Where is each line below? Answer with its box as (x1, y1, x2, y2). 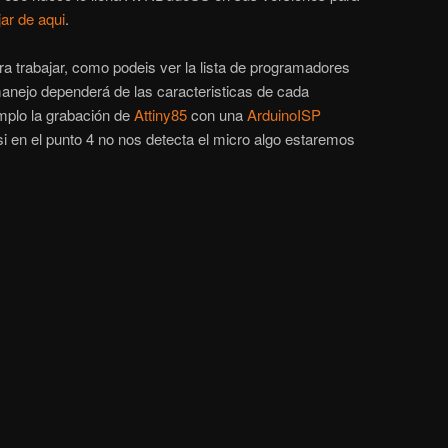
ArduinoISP (247, 103, 321, 125)
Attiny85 (130, 103, 187, 125)
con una (187, 103, 247, 125)
